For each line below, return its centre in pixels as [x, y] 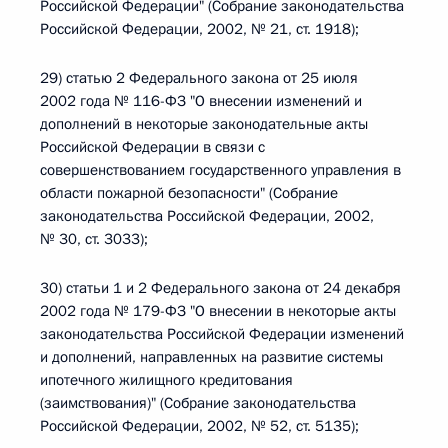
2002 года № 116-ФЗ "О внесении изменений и [201, 101]
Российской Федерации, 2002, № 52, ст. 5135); [199, 426]
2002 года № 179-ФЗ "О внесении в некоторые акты [218, 311]
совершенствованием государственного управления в [220, 170]
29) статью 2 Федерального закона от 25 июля [199, 78]
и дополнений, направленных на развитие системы [211, 357]
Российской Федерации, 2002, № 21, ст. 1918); [199, 29]
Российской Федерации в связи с [152, 147]
